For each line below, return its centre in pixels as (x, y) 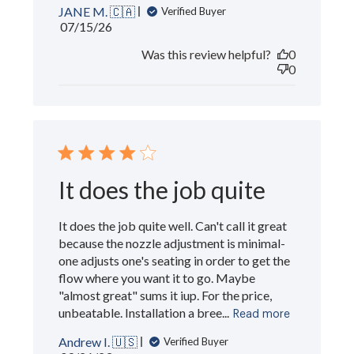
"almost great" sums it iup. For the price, (166, 295)
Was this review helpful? (206, 54)
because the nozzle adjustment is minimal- (172, 243)
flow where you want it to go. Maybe (157, 277)
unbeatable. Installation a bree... (144, 312)
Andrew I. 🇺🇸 (98, 341)
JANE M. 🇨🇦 (97, 11)
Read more (262, 314)
